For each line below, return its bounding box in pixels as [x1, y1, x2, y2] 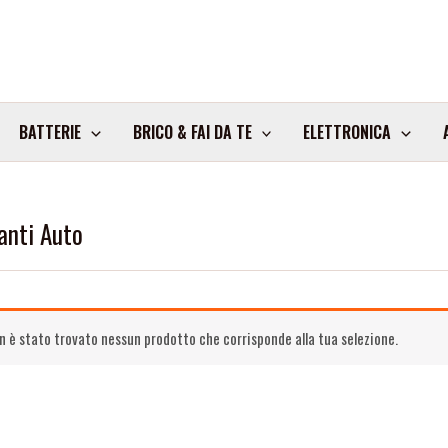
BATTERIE [19, 120, 82, 144]
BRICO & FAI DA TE [132, 120, 252, 144]
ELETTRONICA [303, 120, 392, 144]
